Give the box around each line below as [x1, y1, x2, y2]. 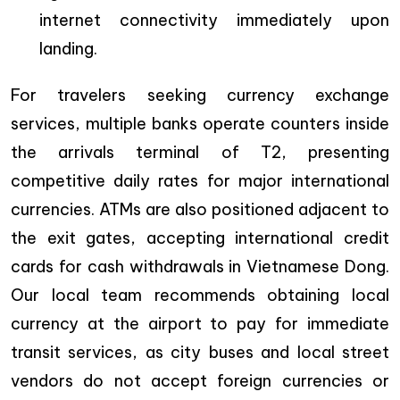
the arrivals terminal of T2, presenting [11, 142, 389, 163]
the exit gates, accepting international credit [11, 228, 389, 249]
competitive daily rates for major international [11, 171, 389, 192]
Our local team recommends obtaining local [11, 285, 389, 306]
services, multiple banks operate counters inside [11, 113, 389, 135]
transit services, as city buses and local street [11, 342, 389, 363]
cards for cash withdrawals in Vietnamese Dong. [11, 256, 389, 278]
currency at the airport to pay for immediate [11, 313, 389, 335]
